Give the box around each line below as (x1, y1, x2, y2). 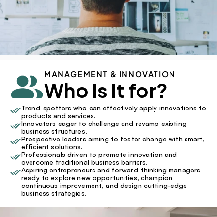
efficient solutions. (21, 142, 83, 151)
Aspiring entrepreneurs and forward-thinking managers (21, 166, 201, 174)
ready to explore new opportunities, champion (21, 173, 173, 182)
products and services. (21, 111, 96, 120)
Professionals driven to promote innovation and (21, 150, 177, 158)
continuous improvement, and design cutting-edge (21, 181, 187, 189)
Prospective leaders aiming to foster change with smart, (21, 135, 205, 143)
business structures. (21, 127, 87, 135)
